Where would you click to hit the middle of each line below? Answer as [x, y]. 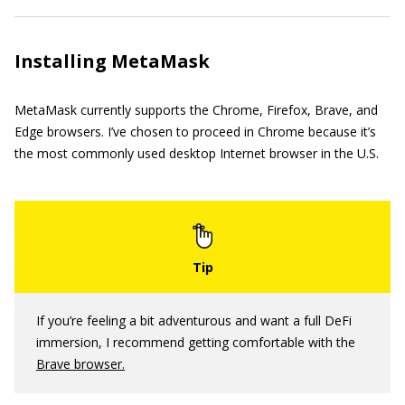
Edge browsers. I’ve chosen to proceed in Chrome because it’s [195, 132]
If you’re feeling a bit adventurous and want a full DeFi [194, 320]
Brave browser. [80, 364]
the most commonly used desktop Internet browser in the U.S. [197, 153]
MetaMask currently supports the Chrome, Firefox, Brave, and [196, 110]
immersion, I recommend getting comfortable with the [196, 342]
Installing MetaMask [112, 61]
